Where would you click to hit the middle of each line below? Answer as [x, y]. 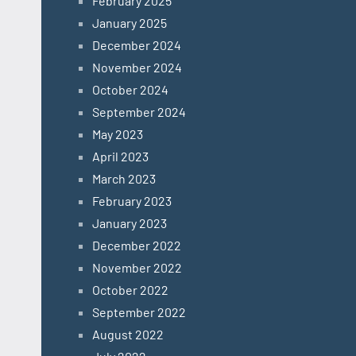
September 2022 [139, 312]
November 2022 [137, 268]
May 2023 [118, 134]
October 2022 [130, 290]
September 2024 [139, 112]
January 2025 [130, 23]
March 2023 [124, 179]
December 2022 [137, 246]
